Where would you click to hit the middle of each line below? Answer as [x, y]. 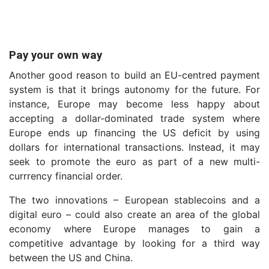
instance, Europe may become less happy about [134, 104]
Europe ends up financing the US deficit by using [134, 133]
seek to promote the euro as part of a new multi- [134, 162]
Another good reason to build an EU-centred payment [134, 75]
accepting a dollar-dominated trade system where [134, 118]
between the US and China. [71, 258]
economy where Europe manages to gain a [134, 229]
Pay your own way [56, 55]
